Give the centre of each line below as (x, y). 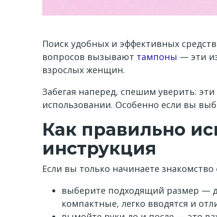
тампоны (157, 57)
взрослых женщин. (84, 70)
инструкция (102, 148)
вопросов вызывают (89, 57)
